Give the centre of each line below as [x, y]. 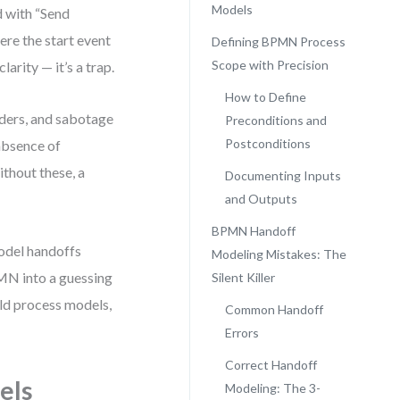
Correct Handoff [271, 365]
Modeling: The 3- [272, 388]
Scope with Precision [270, 65]
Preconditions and [275, 120]
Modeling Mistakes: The [279, 254]
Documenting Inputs [283, 175]
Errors [242, 333]
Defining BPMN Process [278, 42]
